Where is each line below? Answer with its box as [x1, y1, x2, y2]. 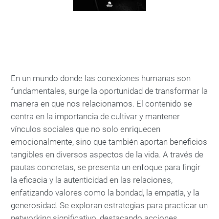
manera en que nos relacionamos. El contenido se [11, 99, 192, 109]
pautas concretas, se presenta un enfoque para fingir [11, 162, 200, 172]
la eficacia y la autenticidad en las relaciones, [11, 175, 173, 185]
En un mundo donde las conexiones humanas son [11, 73, 191, 83]
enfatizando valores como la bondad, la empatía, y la [11, 188, 199, 197]
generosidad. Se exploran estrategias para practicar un [11, 200, 208, 210]
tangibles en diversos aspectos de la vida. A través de [11, 150, 203, 159]
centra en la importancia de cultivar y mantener [11, 111, 180, 121]
